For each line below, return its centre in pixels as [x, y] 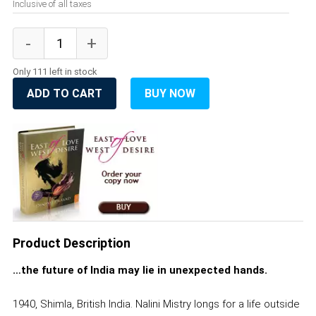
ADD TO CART [64, 93]
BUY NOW [170, 93]
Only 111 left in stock [55, 72]
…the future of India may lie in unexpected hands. [140, 270]
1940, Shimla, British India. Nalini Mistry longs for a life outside [156, 304]
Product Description [71, 243]
